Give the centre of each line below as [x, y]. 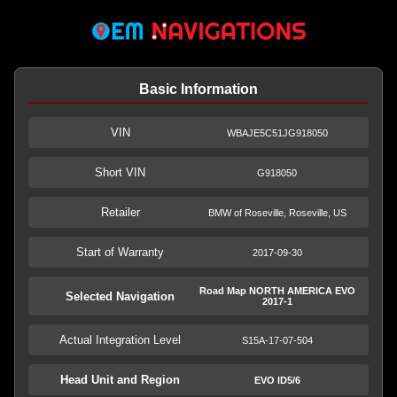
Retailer [120, 212]
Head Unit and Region [120, 380]
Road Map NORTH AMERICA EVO [277, 291]
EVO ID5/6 [277, 380]
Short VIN [120, 172]
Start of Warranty [120, 252]
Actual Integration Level [120, 340]
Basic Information [198, 89]
